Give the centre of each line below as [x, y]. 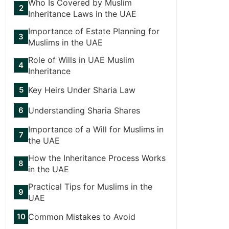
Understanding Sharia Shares [84, 110]
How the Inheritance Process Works [97, 158]
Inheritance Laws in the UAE [82, 14]
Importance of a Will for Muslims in [96, 129]
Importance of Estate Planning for [94, 31]
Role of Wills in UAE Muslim [81, 60]
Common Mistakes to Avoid [82, 216]
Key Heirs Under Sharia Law [82, 90]
